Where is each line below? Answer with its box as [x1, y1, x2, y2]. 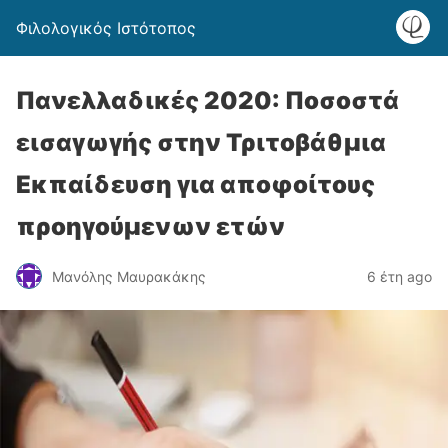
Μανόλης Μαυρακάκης [52, 267, 206, 285]
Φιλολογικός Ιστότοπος [16, 18, 196, 38]
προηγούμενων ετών [16, 212, 285, 241]
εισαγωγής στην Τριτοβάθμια [16, 128, 386, 157]
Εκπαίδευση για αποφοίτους [16, 170, 375, 199]
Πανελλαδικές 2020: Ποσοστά [16, 86, 399, 115]
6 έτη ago [367, 267, 432, 285]
